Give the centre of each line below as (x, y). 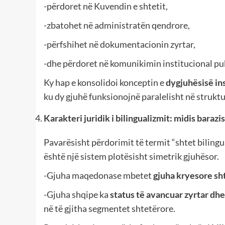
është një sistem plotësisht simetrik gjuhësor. (131, 156)
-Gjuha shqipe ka (77, 195)
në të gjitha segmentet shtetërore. (109, 209)
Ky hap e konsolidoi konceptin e (105, 83)
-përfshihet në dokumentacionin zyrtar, (120, 44)
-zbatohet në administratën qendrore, (117, 25)
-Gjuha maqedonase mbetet (98, 176)
